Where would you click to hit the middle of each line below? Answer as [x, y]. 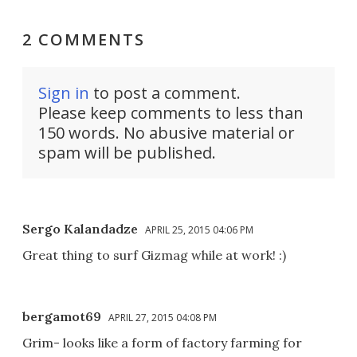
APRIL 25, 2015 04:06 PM [199, 229]
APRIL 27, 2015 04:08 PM [163, 317]
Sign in [64, 92]
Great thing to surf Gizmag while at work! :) [154, 255]
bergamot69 [62, 316]
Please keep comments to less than [171, 112]
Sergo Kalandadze [80, 228]
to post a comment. [165, 92]
